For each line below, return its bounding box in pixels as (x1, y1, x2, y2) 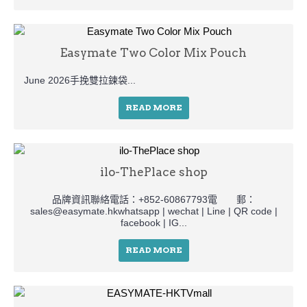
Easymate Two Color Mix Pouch (60, 45, 247, 60)
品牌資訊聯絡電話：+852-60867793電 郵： (51, 193, 256, 205)
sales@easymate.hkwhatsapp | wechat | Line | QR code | (29, 205, 278, 217)
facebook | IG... (120, 217, 187, 228)
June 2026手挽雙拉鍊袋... (24, 74, 136, 86)
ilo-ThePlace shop (99, 164, 208, 179)
